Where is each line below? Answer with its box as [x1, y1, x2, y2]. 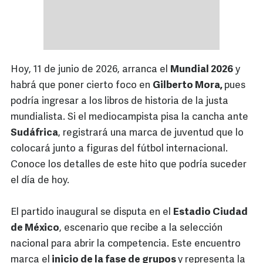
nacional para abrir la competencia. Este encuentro [11, 239, 241, 249]
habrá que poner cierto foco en [11, 80, 153, 91]
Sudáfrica [11, 128, 58, 139]
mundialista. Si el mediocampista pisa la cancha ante [11, 112, 248, 123]
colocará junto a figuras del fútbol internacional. [11, 144, 228, 154]
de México [11, 223, 59, 234]
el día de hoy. [11, 176, 69, 186]
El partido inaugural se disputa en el [11, 207, 173, 218]
